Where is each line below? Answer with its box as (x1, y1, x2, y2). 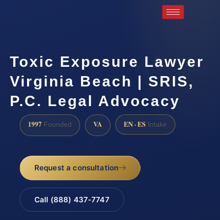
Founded (42, 120, 72, 128)
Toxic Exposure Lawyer (10, 53, 204, 70)
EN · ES (124, 119, 146, 129)
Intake (146, 120, 167, 128)
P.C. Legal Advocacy (10, 92, 180, 109)
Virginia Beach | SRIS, (10, 73, 194, 89)
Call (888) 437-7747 (34, 195, 110, 205)
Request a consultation (34, 163, 119, 173)
